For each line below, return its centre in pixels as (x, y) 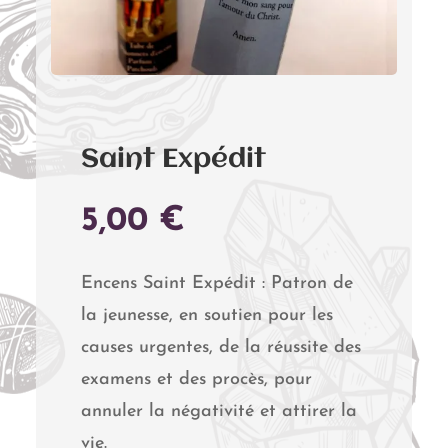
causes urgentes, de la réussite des (220, 347)
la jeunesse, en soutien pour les (206, 315)
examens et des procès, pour (196, 379)
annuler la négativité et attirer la (218, 411)
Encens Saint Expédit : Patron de (216, 283)
